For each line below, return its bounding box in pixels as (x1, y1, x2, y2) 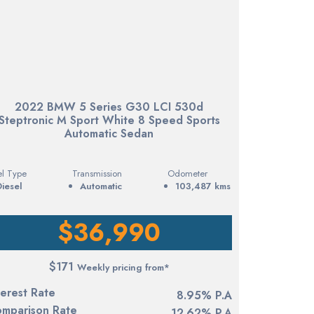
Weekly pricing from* (76, 260, 170, 274)
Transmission (71, 166, 122, 180)
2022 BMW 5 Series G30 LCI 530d (15, 99, 204, 116)
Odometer (167, 166, 207, 180)
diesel (1, 179, 22, 193)
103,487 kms (175, 179, 231, 193)
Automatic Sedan (64, 125, 154, 142)
